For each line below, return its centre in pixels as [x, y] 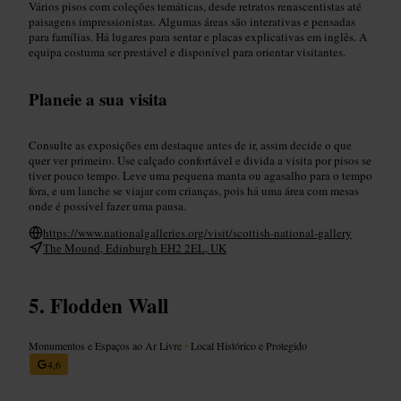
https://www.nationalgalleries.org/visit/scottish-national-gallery [197, 232]
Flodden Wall [109, 305]
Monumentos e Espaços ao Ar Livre [107, 345]
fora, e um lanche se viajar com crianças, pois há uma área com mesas [194, 190]
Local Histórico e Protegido [247, 345]
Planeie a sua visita [98, 98]
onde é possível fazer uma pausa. [107, 205]
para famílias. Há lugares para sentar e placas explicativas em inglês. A [198, 36]
